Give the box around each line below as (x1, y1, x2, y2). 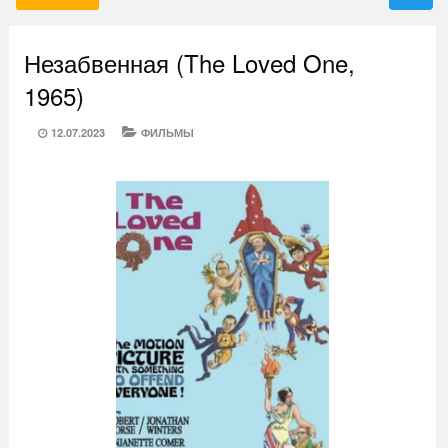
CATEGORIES (111, 124, 184, 140)
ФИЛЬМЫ (140, 125, 194, 141)
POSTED (27, 124, 73, 140)
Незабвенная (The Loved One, (23, 45, 355, 81)
